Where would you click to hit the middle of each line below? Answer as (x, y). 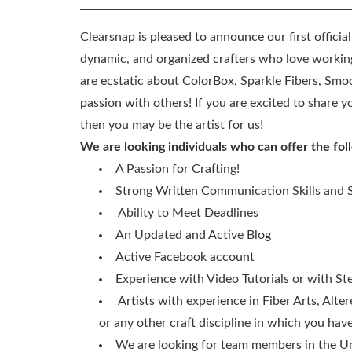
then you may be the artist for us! (172, 125)
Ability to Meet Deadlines (188, 213)
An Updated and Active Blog (193, 235)
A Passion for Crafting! (178, 169)
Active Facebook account (185, 257)
